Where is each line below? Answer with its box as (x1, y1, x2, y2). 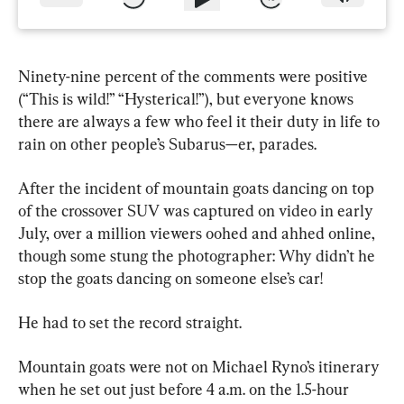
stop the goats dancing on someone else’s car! (18, 268, 323, 288)
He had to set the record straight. (18, 312, 242, 332)
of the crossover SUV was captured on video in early (18, 200, 377, 220)
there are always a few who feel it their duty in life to (18, 111, 383, 131)
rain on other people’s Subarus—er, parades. (18, 133, 317, 153)
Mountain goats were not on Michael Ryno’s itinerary (18, 356, 383, 376)
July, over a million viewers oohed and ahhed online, (18, 223, 379, 243)
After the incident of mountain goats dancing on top (18, 178, 378, 197)
